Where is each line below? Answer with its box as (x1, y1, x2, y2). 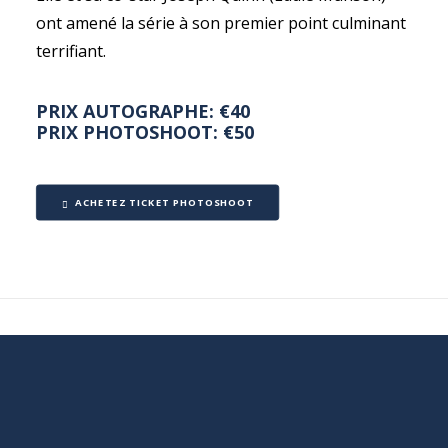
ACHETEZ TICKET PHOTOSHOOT (75, 195, 254, 210)
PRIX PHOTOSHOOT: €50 (36, 120, 254, 144)
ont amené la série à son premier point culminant (36, 12, 406, 34)
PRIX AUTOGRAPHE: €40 (36, 99, 250, 123)
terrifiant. (36, 40, 106, 62)
